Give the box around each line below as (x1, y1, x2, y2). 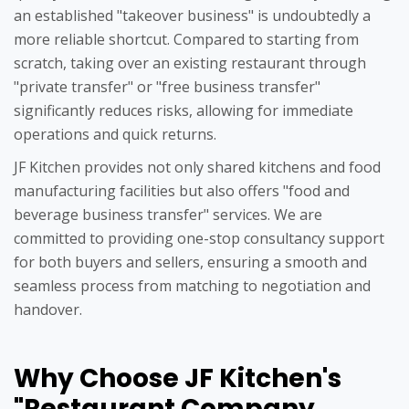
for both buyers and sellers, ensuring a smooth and (14, 252, 367, 273)
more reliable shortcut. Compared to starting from (14, 29, 359, 50)
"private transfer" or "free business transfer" (14, 77, 320, 98)
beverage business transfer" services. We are (14, 204, 322, 225)
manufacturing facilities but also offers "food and (14, 181, 350, 202)
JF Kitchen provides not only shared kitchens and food (14, 157, 381, 178)
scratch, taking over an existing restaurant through (14, 53, 366, 74)
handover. (14, 299, 82, 320)
